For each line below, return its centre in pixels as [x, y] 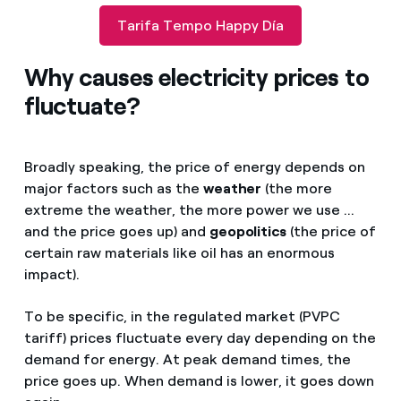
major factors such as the [113, 189]
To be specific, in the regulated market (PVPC [182, 317]
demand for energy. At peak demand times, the [187, 360]
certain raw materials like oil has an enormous [179, 253]
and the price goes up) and [116, 232]
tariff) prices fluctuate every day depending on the [200, 338]
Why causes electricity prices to [196, 78]
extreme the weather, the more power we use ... [189, 210]
